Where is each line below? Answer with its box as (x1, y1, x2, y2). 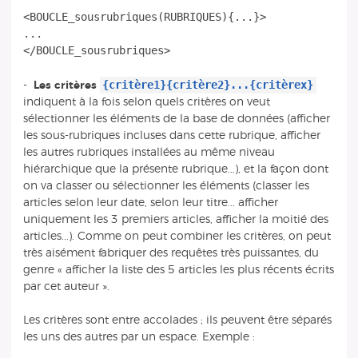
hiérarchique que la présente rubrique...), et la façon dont (22, 162, 328, 175)
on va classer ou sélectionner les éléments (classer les (22, 179, 309, 192)
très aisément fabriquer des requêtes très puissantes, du (22, 246, 319, 259)
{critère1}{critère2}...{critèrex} (102, 78, 314, 91)
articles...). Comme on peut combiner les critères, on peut (22, 229, 331, 242)
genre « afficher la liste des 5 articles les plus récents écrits (22, 263, 334, 276)
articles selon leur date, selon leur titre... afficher (22, 196, 278, 209)
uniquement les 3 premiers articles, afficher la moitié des (22, 213, 328, 225)
